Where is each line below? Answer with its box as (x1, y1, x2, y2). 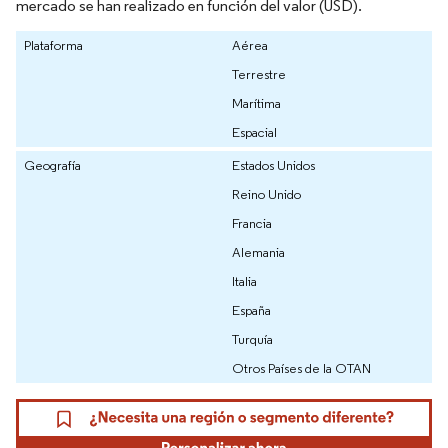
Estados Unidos (232, 156, 315, 175)
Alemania (232, 243, 285, 262)
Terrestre (232, 65, 286, 84)
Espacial (232, 123, 277, 142)
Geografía (24, 156, 81, 175)
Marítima (232, 94, 281, 113)
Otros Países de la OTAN (232, 359, 371, 378)
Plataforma (24, 36, 83, 55)
